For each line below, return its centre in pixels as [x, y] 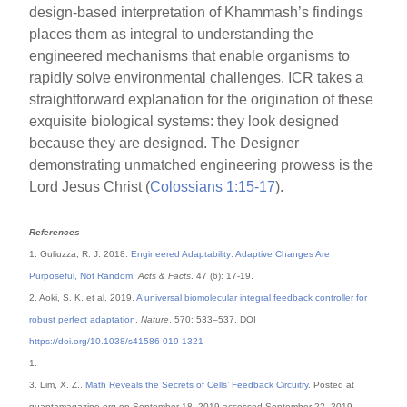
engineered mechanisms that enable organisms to [190, 55]
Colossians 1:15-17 [213, 186]
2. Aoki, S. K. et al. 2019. [83, 297]
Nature [155, 319]
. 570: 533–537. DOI [213, 319]
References [55, 232]
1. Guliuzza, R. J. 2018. [80, 253]
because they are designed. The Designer [164, 143]
